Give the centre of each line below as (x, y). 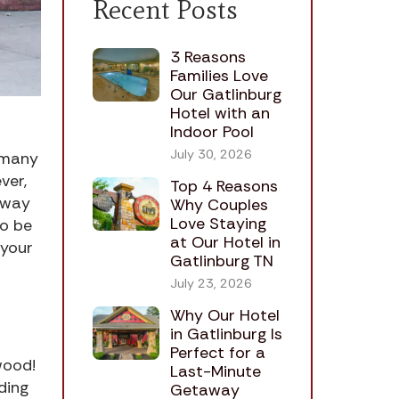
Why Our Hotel (224, 316)
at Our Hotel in (225, 243)
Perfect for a (217, 353)
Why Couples (219, 205)
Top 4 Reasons (224, 187)
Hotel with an (220, 114)
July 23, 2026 (211, 284)
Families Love (219, 76)
